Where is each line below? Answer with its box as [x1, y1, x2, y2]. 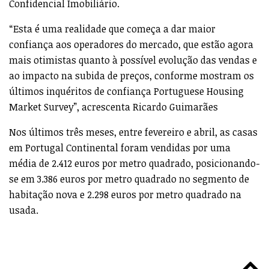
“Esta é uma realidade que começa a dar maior [9, 22, 216, 35]
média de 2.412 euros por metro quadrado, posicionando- [9, 156, 260, 170]
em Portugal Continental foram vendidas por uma [9, 141, 231, 154]
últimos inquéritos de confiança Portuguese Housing [9, 84, 244, 98]
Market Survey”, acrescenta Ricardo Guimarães [9, 100, 218, 113]
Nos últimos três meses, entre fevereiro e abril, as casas [9, 125, 258, 139]
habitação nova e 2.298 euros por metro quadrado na [9, 187, 241, 201]
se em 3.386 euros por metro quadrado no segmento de [9, 172, 249, 186]
